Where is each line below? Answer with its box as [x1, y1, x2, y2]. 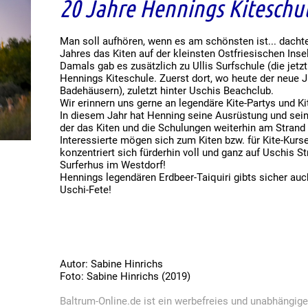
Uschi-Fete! [60, 183, 112, 196]
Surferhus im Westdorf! [60, 158, 166, 171]
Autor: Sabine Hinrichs [60, 257, 164, 270]
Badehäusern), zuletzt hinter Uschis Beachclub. [60, 84, 274, 97]
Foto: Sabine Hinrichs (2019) [60, 269, 191, 283]
